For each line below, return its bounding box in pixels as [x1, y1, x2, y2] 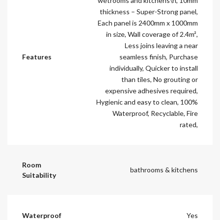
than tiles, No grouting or [121, 75, 198, 83]
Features [22, 52, 52, 61]
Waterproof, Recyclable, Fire [112, 109, 198, 117]
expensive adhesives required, [105, 86, 198, 95]
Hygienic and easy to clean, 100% [96, 97, 198, 106]
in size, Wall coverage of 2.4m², [106, 29, 198, 38]
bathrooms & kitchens [130, 165, 198, 174]
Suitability [22, 170, 56, 179]
